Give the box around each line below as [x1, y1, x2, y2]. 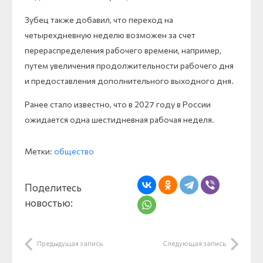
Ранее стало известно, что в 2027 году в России [25, 99, 211, 109]
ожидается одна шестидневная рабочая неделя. [25, 114, 214, 124]
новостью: [25, 196, 73, 208]
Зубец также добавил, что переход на [25, 14, 173, 25]
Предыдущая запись [37, 239, 103, 247]
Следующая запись [163, 239, 226, 247]
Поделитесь [25, 181, 82, 193]
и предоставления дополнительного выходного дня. [25, 75, 234, 86]
